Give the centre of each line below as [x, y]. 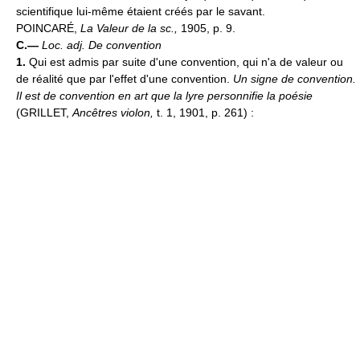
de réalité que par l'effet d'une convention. [125, 78]
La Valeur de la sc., [131, 28]
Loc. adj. [65, 45]
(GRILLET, [44, 112]
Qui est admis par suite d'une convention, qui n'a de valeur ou [186, 61]
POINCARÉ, [48, 28]
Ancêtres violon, [115, 112]
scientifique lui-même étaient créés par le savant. [141, 11]
